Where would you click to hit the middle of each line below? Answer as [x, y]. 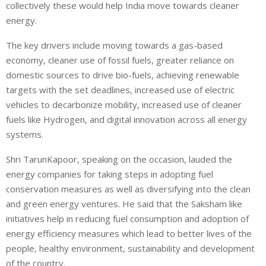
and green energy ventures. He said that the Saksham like [124, 203]
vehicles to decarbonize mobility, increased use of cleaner [124, 104]
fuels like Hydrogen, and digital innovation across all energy [126, 119]
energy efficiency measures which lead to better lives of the [129, 233]
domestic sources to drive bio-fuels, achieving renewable [123, 75]
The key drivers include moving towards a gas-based [114, 45]
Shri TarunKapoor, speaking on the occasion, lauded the [119, 159]
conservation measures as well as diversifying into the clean [128, 189]
